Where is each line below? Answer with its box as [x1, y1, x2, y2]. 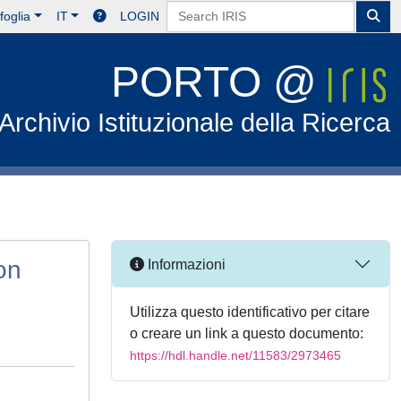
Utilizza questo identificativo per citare [130, 304, 370, 320]
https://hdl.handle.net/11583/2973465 [130, 348, 341, 363]
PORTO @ [111, 58, 329, 106]
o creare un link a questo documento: [130, 326, 363, 341]
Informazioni [144, 256, 226, 272]
